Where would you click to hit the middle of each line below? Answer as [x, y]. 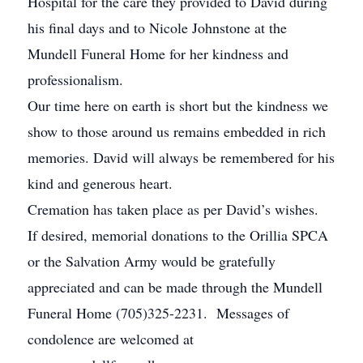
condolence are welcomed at [111, 339]
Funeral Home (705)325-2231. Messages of [158, 313]
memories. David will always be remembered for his [181, 157]
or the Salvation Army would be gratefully [152, 261]
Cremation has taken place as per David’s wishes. [175, 209]
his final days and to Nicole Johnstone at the [157, 28]
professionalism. [75, 79]
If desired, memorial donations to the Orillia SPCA [178, 235]
